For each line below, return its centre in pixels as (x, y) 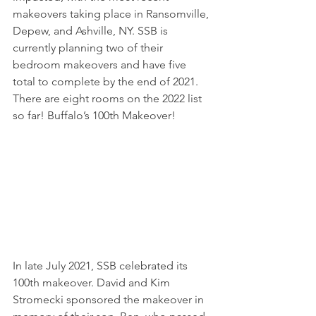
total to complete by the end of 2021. (107, 82)
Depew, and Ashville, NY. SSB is (92, 31)
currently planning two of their (89, 48)
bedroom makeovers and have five (101, 65)
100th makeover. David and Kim (93, 282)
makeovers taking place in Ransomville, (112, 14)
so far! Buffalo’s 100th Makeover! (94, 116)
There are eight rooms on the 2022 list (109, 99)
